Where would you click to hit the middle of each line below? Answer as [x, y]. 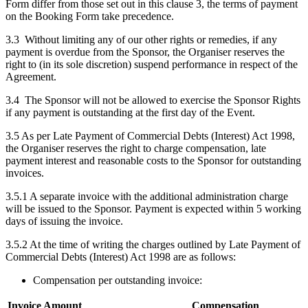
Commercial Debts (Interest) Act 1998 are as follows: [121, 257]
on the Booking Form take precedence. [90, 16]
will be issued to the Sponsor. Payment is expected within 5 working [153, 209]
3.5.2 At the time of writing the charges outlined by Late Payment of [153, 245]
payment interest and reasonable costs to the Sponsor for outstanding [153, 161]
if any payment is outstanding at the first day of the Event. [130, 113]
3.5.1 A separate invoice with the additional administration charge [147, 197]
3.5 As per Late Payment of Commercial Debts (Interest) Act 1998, [150, 136]
